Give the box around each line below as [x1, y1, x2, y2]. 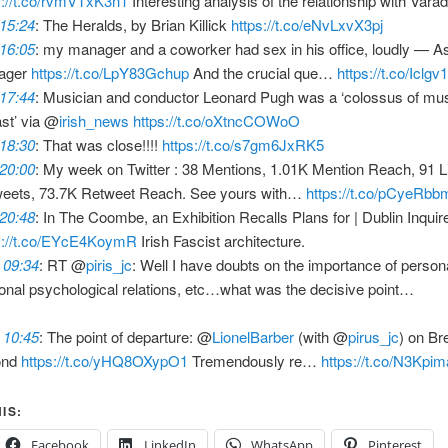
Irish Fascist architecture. [137, 230, 306, 252]
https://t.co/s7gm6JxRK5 [162, 134, 325, 156]
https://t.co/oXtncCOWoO [133, 110, 301, 132]
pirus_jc [348, 326, 400, 348]
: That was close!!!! [35, 134, 163, 156]
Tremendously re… [188, 350, 322, 372]
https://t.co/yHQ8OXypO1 [21, 350, 189, 372]
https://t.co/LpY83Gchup [31, 62, 190, 84]
